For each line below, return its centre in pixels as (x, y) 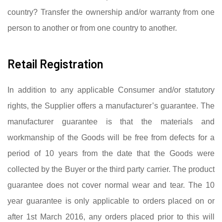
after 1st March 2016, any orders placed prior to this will (111, 217)
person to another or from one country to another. (92, 28)
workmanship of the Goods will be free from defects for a (111, 137)
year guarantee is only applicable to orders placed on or (111, 201)
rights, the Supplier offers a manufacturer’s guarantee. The (111, 106)
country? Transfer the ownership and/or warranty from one (111, 12)
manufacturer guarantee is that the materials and (111, 121)
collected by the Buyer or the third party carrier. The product (111, 169)
